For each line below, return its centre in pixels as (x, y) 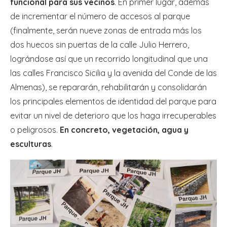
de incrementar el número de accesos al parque (100, 16)
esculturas (31, 144)
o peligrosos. (35, 130)
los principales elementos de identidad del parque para (113, 102)
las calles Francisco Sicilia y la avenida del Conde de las (113, 73)
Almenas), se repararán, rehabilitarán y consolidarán (108, 87)
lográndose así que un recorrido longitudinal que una (109, 59)
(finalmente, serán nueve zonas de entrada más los (106, 31)
